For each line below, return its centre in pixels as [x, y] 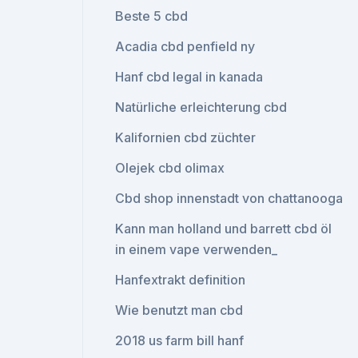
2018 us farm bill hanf [180, 340]
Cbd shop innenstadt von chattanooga [229, 198]
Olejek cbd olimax [170, 168]
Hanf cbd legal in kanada [189, 77]
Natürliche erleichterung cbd [201, 107]
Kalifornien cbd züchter [186, 137]
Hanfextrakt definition [181, 280]
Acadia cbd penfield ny [185, 46]
